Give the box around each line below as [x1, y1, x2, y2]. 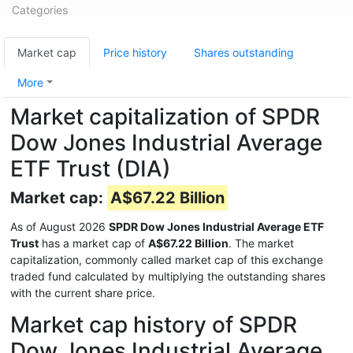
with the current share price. [10, 286, 155, 299]
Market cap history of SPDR [10, 311, 297, 338]
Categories [12, 3, 68, 17]
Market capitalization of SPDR [10, 103, 320, 130]
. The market [229, 236, 294, 250]
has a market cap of [39, 236, 148, 250]
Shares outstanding [194, 46, 294, 59]
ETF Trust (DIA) [10, 155, 171, 182]
